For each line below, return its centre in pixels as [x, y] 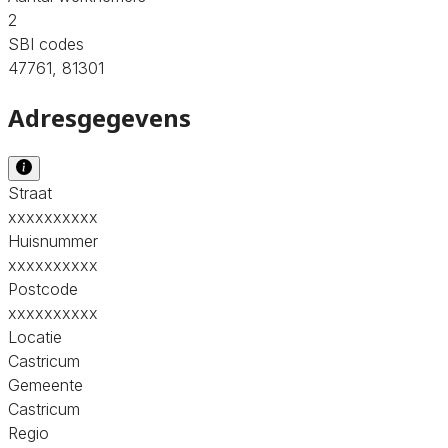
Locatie [35, 336]
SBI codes [46, 43]
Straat [30, 192]
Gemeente [45, 384]
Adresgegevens [99, 117]
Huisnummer [53, 240]
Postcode [43, 288]
